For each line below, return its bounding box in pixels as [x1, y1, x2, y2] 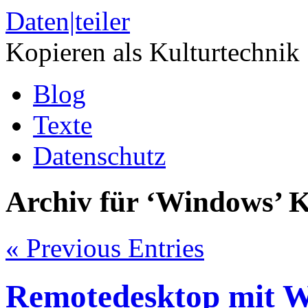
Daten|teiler [5, 6, 130, 36]
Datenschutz [33, 141, 166, 170]
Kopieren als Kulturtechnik [5, 37, 300, 67]
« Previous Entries [5, 232, 204, 263]
